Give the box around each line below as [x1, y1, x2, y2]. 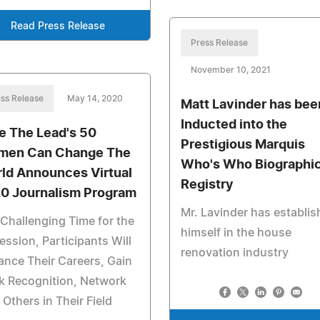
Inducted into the [180, 118, 287, 131]
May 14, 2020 [67, 94, 123, 103]
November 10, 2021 [190, 65, 271, 74]
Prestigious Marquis [180, 138, 305, 151]
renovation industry [180, 246, 289, 259]
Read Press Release [10, 21, 105, 31]
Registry [180, 178, 234, 191]
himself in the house [180, 226, 291, 239]
